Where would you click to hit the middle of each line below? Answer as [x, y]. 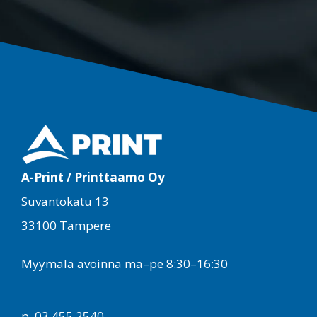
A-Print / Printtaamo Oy [93, 177]
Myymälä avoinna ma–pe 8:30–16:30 [125, 263]
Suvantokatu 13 [65, 201]
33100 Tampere [66, 225]
